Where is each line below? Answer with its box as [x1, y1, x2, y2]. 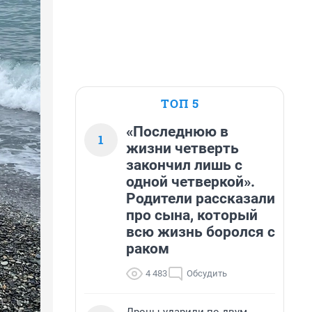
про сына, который [126, 207, 258, 224]
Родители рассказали [126, 190, 275, 207]
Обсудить [187, 268, 227, 279]
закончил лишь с [126, 157, 242, 173]
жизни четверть [126, 140, 239, 157]
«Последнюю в [126, 123, 228, 140]
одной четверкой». [126, 173, 255, 190]
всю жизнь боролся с [126, 224, 275, 240]
